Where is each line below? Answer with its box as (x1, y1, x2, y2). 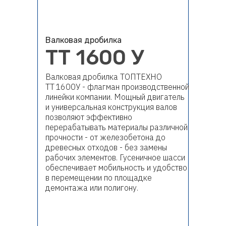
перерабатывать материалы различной (45, 122, 188, 132)
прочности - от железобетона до (45, 132, 165, 142)
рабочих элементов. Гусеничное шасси (45, 152, 185, 162)
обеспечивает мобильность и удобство (45, 162, 187, 173)
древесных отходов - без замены (45, 142, 167, 152)
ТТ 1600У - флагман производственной (45, 82, 189, 92)
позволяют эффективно (45, 112, 132, 122)
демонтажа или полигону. (45, 183, 138, 193)
